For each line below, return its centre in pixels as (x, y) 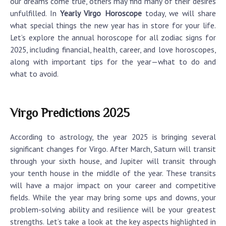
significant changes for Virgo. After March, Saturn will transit (113, 149)
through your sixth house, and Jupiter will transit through (113, 161)
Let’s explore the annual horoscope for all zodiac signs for (113, 38)
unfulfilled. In (35, 13)
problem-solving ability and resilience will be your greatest (113, 209)
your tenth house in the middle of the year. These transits (113, 173)
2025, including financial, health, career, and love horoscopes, (113, 50)
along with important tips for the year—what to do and (113, 62)
